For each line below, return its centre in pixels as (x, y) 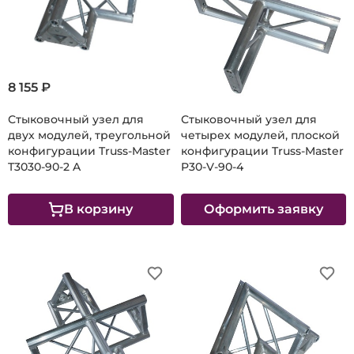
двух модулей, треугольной (89, 136)
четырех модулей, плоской (260, 136)
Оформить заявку (263, 209)
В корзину (99, 209)
